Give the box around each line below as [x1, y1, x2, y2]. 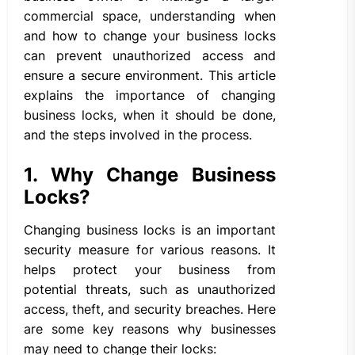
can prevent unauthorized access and [24, 48, 276, 64]
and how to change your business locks [24, 28, 276, 44]
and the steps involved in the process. [24, 127, 252, 143]
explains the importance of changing [24, 87, 276, 104]
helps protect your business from [24, 261, 276, 278]
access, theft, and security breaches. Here [24, 301, 276, 318]
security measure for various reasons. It [24, 242, 276, 258]
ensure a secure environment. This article [24, 67, 276, 84]
